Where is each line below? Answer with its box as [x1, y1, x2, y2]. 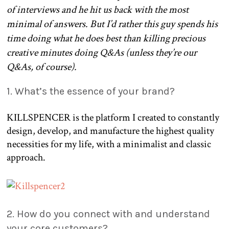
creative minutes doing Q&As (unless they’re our [7, 46, 197, 60]
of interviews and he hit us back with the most [7, 3, 189, 17]
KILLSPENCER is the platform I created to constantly [7, 111, 219, 125]
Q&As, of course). [7, 60, 81, 74]
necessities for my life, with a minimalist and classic [7, 138, 211, 151]
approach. [7, 151, 45, 165]
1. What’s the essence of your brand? [7, 85, 175, 98]
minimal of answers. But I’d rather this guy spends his [7, 17, 218, 31]
